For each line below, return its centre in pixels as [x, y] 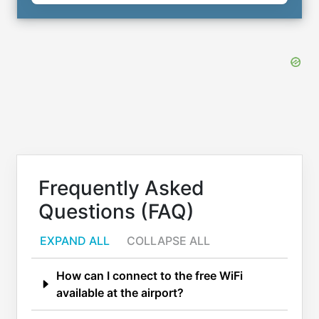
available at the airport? [120, 292]
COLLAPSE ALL [168, 240]
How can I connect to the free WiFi [150, 275]
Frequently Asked [121, 188]
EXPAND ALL [75, 240]
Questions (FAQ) [116, 211]
